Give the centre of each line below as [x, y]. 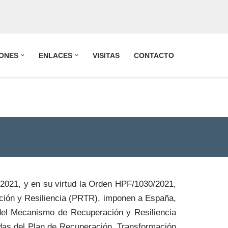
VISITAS [106, 55]
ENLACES [56, 55]
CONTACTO [154, 55]
